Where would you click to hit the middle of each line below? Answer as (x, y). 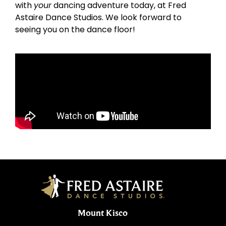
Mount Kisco (103, 213)
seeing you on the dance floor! (75, 30)
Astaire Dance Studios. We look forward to (98, 18)
